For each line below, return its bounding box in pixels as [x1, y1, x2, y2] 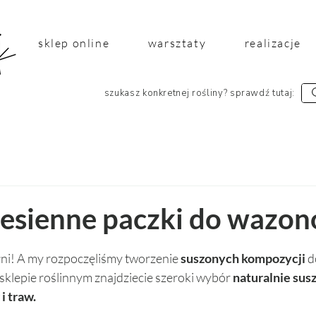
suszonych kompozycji [181, 250, 308, 266]
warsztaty [147, 35, 207, 50]
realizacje [244, 35, 301, 50]
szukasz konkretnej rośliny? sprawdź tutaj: [104, 86, 295, 99]
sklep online [38, 35, 110, 50]
